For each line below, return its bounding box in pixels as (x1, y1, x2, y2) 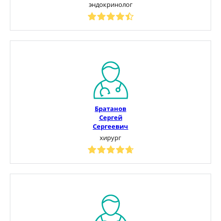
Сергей (99, 112, 122, 122)
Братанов (95, 104, 126, 113)
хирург (100, 133, 121, 142)
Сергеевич (93, 121, 128, 131)
